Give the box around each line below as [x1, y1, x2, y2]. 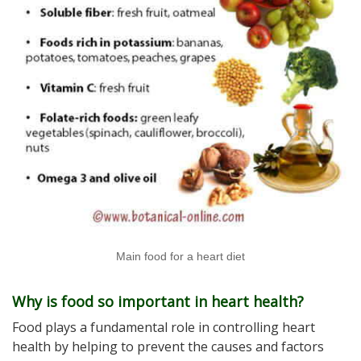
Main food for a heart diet [116, 249, 245, 263]
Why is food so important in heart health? [12, 292, 304, 312]
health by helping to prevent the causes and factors [12, 338, 324, 356]
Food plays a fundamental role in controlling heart [12, 318, 315, 337]
